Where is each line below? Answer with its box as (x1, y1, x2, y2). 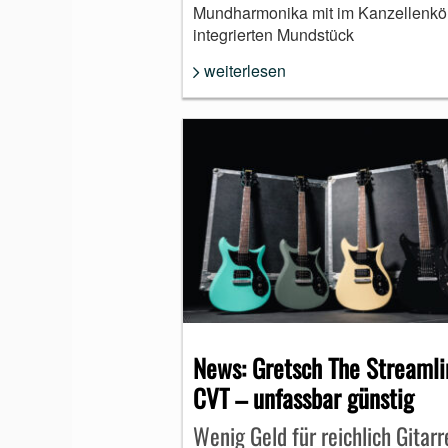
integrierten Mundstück (193, 22, 354, 46)
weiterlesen (204, 58, 286, 82)
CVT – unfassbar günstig (193, 379, 414, 417)
